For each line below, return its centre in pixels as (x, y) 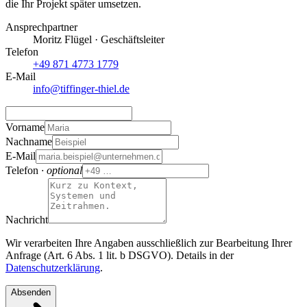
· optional (62, 171)
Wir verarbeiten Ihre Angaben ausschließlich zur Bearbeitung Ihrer (149, 243)
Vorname (25, 127)
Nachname (29, 142)
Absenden (31, 293)
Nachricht (27, 220)
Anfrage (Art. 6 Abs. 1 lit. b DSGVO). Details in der (120, 256)
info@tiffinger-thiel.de (81, 89)
